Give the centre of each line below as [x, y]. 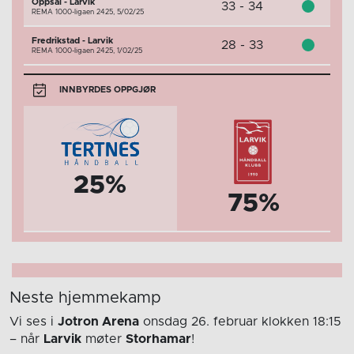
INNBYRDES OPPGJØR [106, 90]
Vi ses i [34, 321]
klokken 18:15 [301, 321]
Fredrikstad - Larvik [72, 40]
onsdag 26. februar [200, 321]
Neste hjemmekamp [85, 298]
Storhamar [158, 339]
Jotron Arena [98, 321]
